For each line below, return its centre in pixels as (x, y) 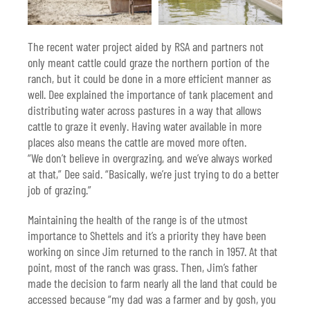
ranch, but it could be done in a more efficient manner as (149, 79)
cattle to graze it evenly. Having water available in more (145, 126)
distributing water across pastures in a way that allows (145, 110)
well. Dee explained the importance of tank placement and (151, 94)
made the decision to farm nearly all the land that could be (152, 283)
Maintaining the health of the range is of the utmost (138, 220)
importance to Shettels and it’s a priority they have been (147, 236)
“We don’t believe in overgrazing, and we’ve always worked (150, 158)
